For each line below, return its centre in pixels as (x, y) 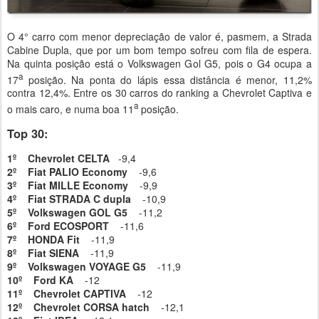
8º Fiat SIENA (43, 252)
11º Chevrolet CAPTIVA (67, 293)
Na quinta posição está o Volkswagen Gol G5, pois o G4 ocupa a (159, 63)
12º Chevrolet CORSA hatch (78, 307)
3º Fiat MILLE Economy (68, 185)
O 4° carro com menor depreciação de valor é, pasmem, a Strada (159, 36)
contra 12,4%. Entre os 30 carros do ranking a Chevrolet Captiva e (159, 93)
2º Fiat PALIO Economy (67, 171)
